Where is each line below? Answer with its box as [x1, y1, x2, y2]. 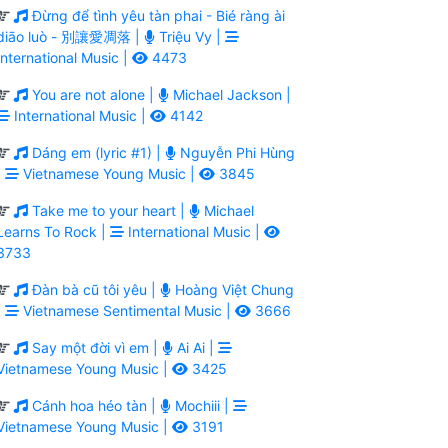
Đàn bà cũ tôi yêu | [28, 280, 160, 298]
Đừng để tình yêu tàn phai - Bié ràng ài [28, 6, 285, 24]
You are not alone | [28, 85, 158, 103]
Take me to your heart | [28, 201, 189, 219]
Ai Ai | [173, 338, 218, 356]
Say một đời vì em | [28, 338, 162, 356]
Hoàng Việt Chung [171, 280, 294, 298]
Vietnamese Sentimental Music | [19, 301, 235, 319]
